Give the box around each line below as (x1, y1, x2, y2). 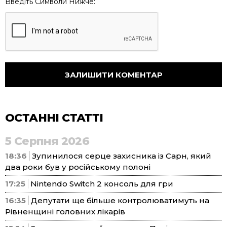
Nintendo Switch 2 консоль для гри (30, 179, 173, 189)
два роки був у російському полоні (5, 162, 150, 172)
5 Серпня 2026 (5, 134, 90, 148)
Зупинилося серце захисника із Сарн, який (32, 151, 211, 161)
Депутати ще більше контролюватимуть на (31, 196, 209, 206)
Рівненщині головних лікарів (5, 207, 125, 217)
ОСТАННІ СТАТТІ (5, 111, 103, 125)
